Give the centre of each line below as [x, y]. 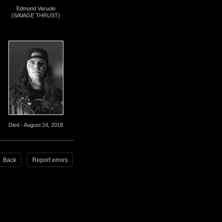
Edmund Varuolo [36, 8]
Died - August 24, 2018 [36, 125]
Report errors [50, 160]
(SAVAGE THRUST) [36, 15]
